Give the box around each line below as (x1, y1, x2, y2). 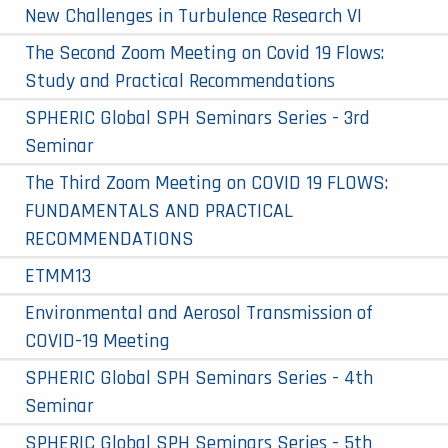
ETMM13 (25, 262, 91, 289)
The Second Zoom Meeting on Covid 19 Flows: (25, 39, 384, 66)
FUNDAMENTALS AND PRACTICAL (25, 197, 293, 224)
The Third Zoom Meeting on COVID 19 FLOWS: (25, 169, 388, 196)
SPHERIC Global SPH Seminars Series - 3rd (25, 104, 370, 131)
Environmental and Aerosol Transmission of (25, 299, 373, 326)
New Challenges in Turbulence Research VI (25, 2, 362, 29)
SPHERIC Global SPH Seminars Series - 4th (25, 364, 373, 391)
